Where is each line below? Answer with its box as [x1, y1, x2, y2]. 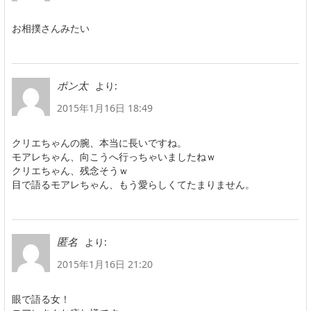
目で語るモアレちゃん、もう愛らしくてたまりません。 [12, 177, 255, 191]
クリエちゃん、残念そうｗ [12, 163, 128, 177]
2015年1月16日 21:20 [57, 257, 153, 271]
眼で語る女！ [12, 292, 70, 305]
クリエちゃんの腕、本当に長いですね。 [12, 135, 187, 149]
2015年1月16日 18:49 [57, 101, 153, 115]
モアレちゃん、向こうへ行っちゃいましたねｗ [12, 149, 216, 163]
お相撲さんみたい [12, 21, 90, 35]
